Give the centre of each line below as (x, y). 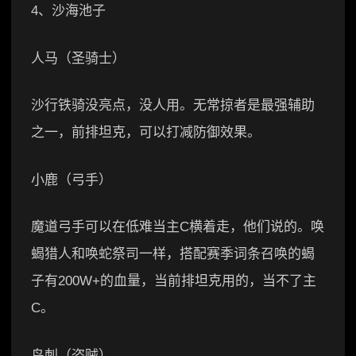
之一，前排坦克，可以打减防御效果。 (146, 133)
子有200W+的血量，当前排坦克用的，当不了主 (174, 281)
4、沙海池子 (68, 11)
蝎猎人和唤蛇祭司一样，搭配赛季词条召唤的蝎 (173, 254)
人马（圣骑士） (78, 58)
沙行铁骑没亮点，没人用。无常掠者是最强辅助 (173, 106)
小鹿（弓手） (72, 180)
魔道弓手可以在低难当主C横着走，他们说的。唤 (178, 227)
